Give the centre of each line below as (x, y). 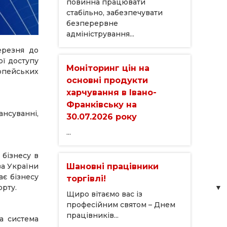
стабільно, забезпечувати (115, 12)
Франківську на (102, 104)
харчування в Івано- (111, 92)
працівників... (92, 215)
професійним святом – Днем (121, 204)
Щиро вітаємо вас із (104, 194)
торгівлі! (86, 178)
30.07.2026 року (102, 117)
